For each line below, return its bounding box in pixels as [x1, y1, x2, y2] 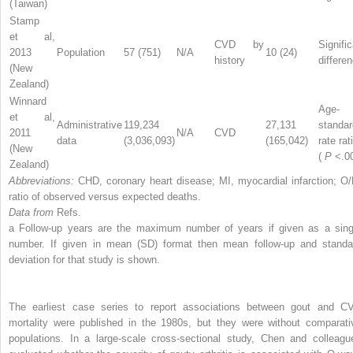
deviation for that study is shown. [9, 253, 160, 266]
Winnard [9, 95, 46, 107]
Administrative [57, 118, 122, 131]
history [214, 54, 245, 66]
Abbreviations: [9, 174, 78, 187]
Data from [9, 206, 57, 218]
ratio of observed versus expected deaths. [9, 190, 201, 203]
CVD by [214, 38, 264, 50]
